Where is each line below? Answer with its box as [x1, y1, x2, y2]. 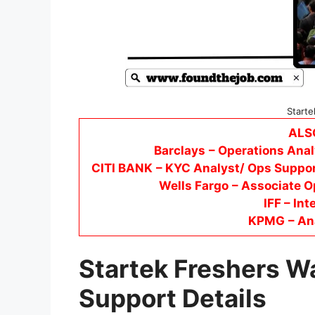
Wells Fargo [159, 178, 229, 193]
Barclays [154, 143, 205, 157]
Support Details [79, 283, 266, 314]
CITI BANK [91, 160, 153, 175]
